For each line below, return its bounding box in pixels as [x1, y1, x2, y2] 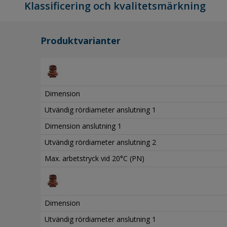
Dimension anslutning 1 [45, 121, 122, 131]
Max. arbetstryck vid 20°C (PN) [45, 153, 144, 163]
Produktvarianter [41, 34, 121, 47]
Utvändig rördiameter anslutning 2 [45, 137, 156, 147]
